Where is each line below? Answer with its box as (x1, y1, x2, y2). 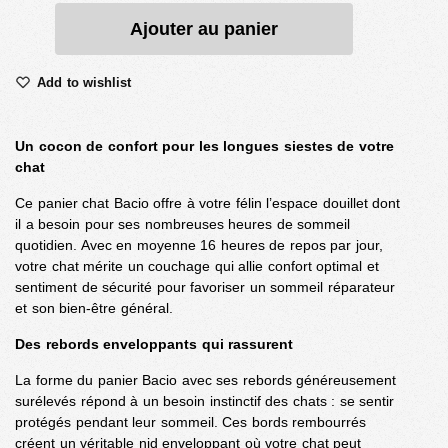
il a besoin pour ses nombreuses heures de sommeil (15, 215, 350, 232)
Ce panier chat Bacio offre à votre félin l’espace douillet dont (15, 194, 400, 211)
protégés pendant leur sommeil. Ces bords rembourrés (15, 413, 366, 430)
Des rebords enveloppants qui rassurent (15, 335, 293, 352)
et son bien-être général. (15, 299, 173, 316)
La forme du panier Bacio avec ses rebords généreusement (15, 371, 396, 388)
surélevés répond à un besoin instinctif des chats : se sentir (15, 392, 394, 409)
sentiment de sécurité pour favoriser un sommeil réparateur (15, 278, 395, 295)
